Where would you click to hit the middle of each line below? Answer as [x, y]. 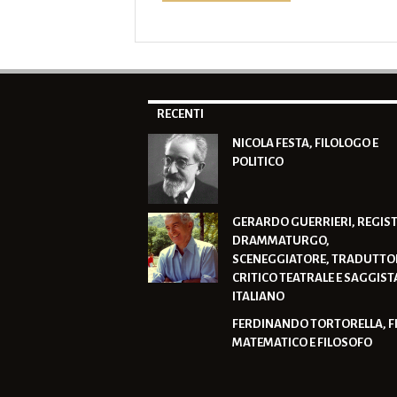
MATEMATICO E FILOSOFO [302, 343]
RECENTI [180, 114]
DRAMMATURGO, [281, 241]
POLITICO [258, 162]
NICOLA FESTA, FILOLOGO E [305, 143]
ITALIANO [258, 297]
